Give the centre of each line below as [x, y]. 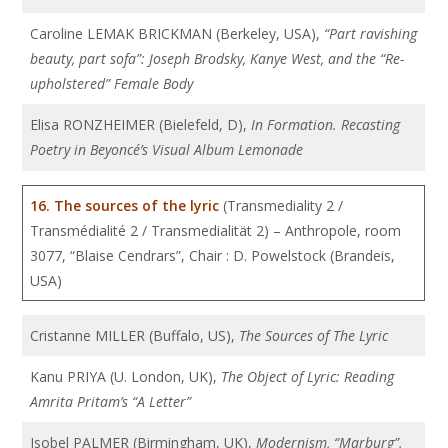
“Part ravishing [371, 33]
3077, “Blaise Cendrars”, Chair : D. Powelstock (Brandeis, [213, 255]
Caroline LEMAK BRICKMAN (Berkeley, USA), [177, 33]
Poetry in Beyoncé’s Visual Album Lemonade [167, 149]
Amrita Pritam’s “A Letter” [111, 401]
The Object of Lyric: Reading [308, 376]
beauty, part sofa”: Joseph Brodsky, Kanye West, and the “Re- [217, 58]
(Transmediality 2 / [281, 205]
